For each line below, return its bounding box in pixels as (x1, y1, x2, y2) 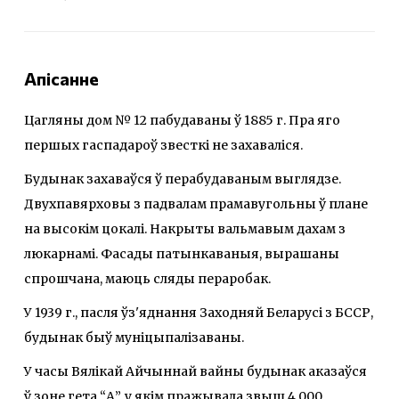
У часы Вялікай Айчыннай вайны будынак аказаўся (24, 362, 367, 379)
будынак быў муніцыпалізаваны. (24, 329, 247, 346)
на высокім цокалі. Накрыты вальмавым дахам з (24, 220, 346, 237)
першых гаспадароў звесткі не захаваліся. (24, 136, 303, 153)
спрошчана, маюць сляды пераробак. (24, 270, 273, 287)
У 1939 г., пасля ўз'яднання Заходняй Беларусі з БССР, (24, 304, 373, 321)
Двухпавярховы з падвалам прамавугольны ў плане (24, 195, 368, 212)
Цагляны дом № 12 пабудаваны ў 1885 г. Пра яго (24, 111, 340, 128)
